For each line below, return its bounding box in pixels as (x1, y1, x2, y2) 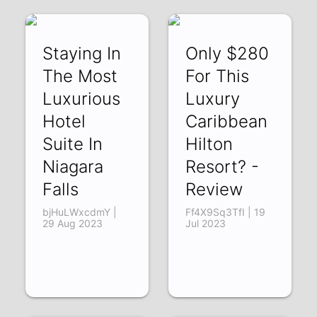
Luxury (185, 88, 240, 109)
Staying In (42, 42, 122, 64)
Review (185, 178, 243, 200)
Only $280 (185, 42, 269, 64)
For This (185, 65, 249, 86)
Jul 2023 (185, 217, 226, 229)
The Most (42, 65, 118, 86)
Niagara (42, 156, 104, 177)
